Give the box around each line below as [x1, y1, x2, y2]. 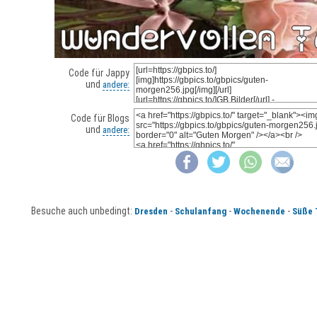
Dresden [134, 206, 168, 217]
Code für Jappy [68, 67, 129, 79]
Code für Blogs [70, 113, 129, 124]
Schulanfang [174, 206, 226, 217]
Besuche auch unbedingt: [30, 205, 134, 217]
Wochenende [233, 206, 285, 217]
